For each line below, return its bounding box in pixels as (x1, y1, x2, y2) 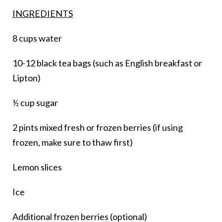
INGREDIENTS (12, 8, 73, 19)
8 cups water (12, 33, 62, 44)
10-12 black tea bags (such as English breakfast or (12, 57, 202, 69)
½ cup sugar (12, 97, 58, 109)
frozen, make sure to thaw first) (12, 137, 133, 148)
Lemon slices (12, 162, 62, 173)
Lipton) (12, 72, 41, 84)
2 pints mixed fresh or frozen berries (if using (12, 122, 183, 133)
